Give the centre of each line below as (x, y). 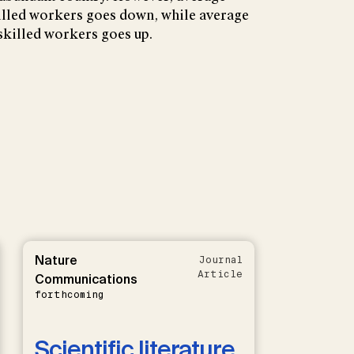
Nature (56, 261)
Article (220, 275)
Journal (220, 260)
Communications (86, 280)
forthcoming (69, 295)
